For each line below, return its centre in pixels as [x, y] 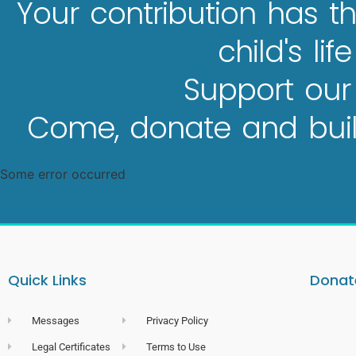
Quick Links [47, 280]
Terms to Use [176, 346]
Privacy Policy [178, 320]
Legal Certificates [72, 346]
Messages [56, 320]
